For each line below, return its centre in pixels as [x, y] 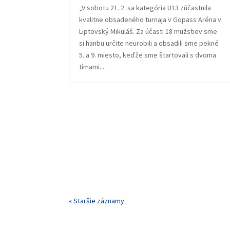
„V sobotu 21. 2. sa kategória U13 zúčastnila [145, 8]
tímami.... [93, 67]
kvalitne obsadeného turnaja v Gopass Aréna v [150, 20]
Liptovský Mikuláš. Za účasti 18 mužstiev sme [148, 32]
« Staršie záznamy [97, 201]
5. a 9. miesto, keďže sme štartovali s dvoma [148, 55]
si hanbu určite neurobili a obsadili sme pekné [149, 43]
